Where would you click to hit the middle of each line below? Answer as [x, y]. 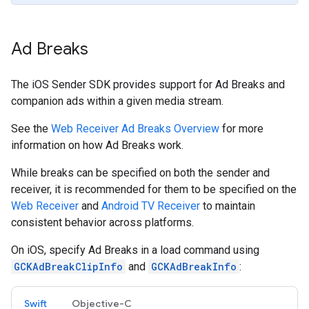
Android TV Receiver [151, 206]
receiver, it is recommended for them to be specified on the [154, 189]
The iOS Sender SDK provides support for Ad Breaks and [148, 84]
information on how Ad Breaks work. [97, 145]
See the [31, 129]
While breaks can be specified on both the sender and [140, 173]
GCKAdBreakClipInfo [68, 267]
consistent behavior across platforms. [102, 222]
